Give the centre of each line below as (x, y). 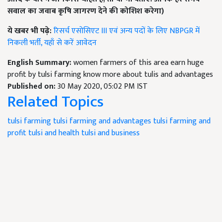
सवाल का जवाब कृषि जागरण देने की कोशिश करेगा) (86, 11)
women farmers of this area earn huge (139, 63)
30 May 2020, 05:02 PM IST (103, 86)
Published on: (32, 86)
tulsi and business (111, 133)
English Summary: (40, 63)
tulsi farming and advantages (102, 121)
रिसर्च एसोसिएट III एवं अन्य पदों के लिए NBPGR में (127, 31)
